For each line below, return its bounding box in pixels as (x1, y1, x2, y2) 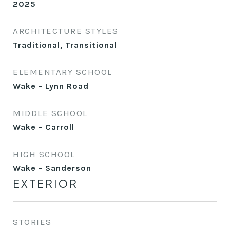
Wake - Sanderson (13, 163, 91, 173)
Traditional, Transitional (13, 40, 117, 50)
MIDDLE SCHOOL (13, 108, 88, 118)
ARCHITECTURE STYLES (13, 26, 119, 36)
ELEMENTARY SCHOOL (13, 67, 112, 77)
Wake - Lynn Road (13, 81, 89, 91)
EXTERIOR (13, 177, 78, 190)
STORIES (13, 217, 52, 227)
